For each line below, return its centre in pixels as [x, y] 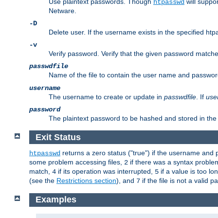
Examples [56, 200]
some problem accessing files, [77, 162]
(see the [43, 181]
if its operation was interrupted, [105, 172]
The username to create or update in [106, 97]
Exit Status [58, 137]
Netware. [63, 11]
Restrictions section [86, 181]
